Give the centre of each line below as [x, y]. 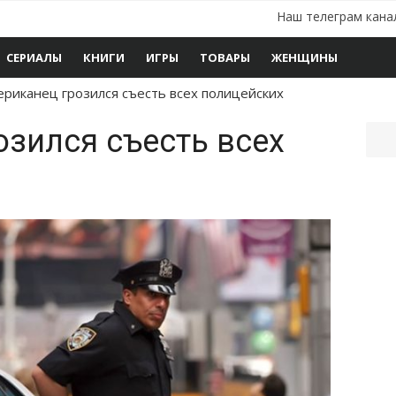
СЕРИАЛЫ [34, 57]
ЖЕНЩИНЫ [305, 57]
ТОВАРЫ [225, 57]
